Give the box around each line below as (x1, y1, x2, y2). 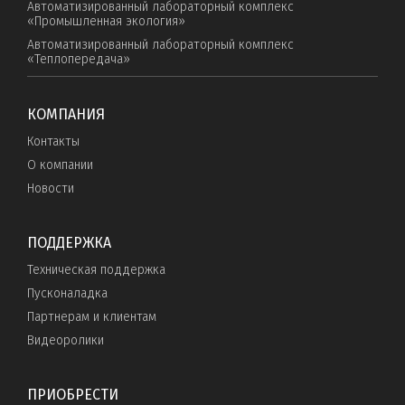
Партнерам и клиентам (27, 309, 156, 325)
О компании (27, 157, 93, 174)
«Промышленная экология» (27, 14, 185, 30)
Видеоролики (27, 333, 104, 349)
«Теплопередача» (27, 52, 130, 68)
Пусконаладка (27, 286, 108, 302)
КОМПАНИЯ (27, 106, 105, 124)
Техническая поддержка (27, 262, 165, 278)
